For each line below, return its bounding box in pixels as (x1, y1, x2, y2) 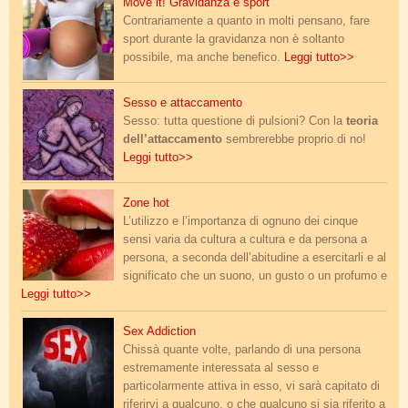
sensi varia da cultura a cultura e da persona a (123, 233, 367, 247)
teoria (346, 115, 378, 128)
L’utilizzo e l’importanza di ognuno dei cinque (123, 215, 358, 229)
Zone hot (123, 197, 169, 210)
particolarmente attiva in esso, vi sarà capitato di (123, 380, 380, 393)
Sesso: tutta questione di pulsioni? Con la (123, 115, 346, 128)
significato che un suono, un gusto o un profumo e (123, 270, 387, 283)
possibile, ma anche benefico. (123, 51, 284, 65)
